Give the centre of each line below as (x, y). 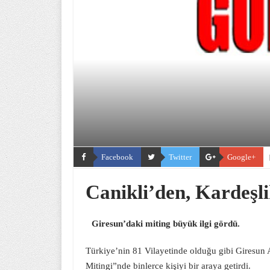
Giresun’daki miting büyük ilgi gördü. (166, 224)
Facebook (117, 157)
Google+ (241, 157)
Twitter (180, 157)
